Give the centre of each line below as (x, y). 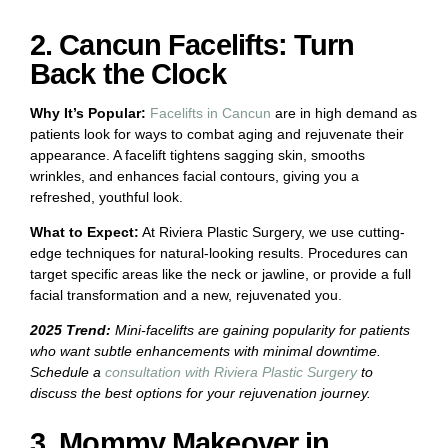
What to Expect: (84, 232)
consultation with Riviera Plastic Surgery (231, 372)
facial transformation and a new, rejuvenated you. (186, 295)
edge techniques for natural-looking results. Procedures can (219, 253)
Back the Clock (128, 74)
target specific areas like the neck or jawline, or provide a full (220, 274)
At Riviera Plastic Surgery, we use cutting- (272, 232)
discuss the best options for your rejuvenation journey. (200, 393)
